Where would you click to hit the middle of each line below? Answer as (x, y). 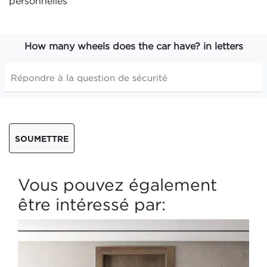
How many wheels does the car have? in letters (133, 46)
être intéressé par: (92, 204)
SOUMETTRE (42, 138)
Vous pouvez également (117, 185)
